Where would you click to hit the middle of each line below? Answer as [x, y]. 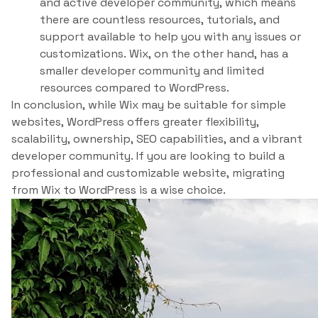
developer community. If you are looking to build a [148, 156]
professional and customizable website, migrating [148, 173]
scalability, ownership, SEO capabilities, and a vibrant [157, 139]
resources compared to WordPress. [135, 88]
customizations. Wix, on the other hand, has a [164, 54]
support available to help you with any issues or [170, 37]
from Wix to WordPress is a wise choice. [119, 190]
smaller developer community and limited [152, 71]
